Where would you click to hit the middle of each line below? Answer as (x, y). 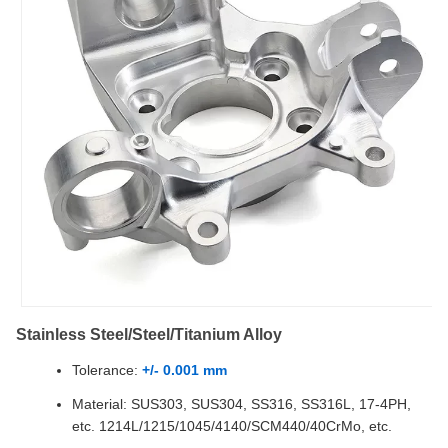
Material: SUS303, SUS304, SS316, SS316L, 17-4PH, (241, 403)
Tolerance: (107, 369)
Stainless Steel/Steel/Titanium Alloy (149, 334)
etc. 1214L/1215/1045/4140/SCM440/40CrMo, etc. (232, 425)
